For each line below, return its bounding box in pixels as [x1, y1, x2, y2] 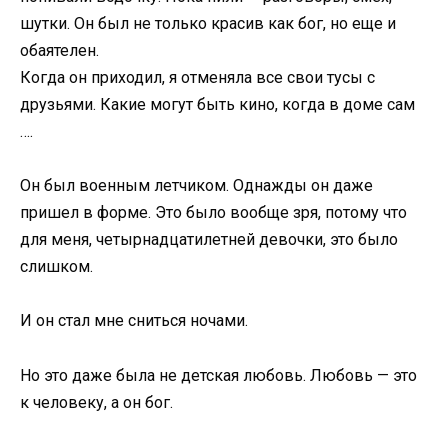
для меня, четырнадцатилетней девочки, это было [20, 230, 398, 250]
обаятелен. [20, 41, 99, 60]
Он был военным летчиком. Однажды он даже [20, 176, 373, 196]
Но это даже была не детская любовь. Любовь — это [20, 365, 417, 385]
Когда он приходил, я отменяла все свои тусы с [20, 68, 375, 87]
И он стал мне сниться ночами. [20, 311, 248, 331]
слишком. [20, 257, 93, 277]
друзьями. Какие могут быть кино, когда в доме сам [20, 95, 415, 114]
